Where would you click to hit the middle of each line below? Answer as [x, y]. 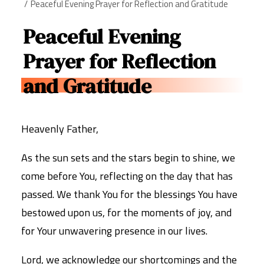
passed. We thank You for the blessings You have [129, 194]
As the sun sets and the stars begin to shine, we [128, 158]
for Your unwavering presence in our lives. [114, 231]
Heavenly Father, [60, 129]
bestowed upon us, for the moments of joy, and [126, 212]
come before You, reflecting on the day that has [127, 176]
